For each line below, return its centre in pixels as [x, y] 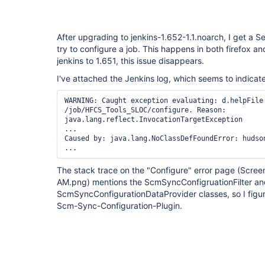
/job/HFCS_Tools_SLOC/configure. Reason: [145, 110]
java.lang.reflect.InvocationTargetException [153, 119]
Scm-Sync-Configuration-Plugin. [119, 206]
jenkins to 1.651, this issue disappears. [130, 61]
